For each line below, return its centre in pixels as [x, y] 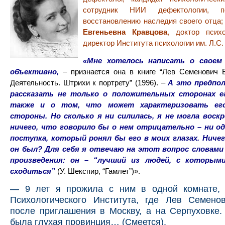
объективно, [34, 72]
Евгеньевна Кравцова [125, 32]
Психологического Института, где [84, 200]
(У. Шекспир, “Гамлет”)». [98, 171]
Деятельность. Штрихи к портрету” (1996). [84, 83]
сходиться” [33, 171]
